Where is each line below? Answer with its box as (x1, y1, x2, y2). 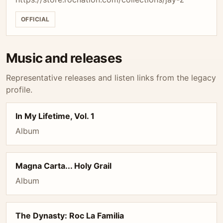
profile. (6, 85, 32, 95)
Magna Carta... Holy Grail (15, 161, 111, 171)
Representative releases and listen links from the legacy (6, 73, 216, 83)
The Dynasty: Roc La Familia (15, 211, 124, 221)
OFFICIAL (21, 15, 50, 23)
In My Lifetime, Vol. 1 (15, 111, 95, 121)
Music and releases (6, 50, 122, 66)
